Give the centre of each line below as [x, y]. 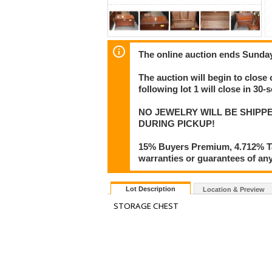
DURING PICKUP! [177, 124]
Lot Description [151, 189]
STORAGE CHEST [146, 206]
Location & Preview [234, 190]
